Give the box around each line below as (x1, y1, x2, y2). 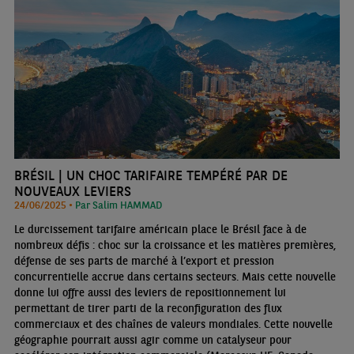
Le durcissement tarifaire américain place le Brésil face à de (13, 222, 307, 237)
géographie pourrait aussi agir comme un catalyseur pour (13, 333, 292, 348)
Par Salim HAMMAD (74, 198, 162, 212)
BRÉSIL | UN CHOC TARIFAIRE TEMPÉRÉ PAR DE (13, 166, 288, 185)
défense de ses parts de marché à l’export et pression (13, 254, 274, 269)
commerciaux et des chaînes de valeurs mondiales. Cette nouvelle (13, 317, 333, 332)
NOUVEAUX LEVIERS (13, 182, 131, 201)
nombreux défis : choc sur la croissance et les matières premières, (13, 238, 336, 253)
